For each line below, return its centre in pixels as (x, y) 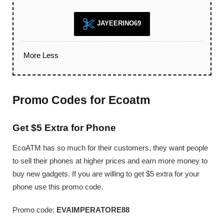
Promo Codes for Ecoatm (81, 100)
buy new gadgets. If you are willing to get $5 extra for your (106, 173)
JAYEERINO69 (118, 23)
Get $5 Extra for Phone (64, 127)
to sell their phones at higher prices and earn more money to (110, 160)
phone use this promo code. (58, 186)
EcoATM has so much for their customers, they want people (110, 147)
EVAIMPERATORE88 (93, 209)
